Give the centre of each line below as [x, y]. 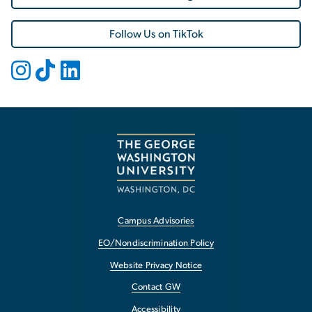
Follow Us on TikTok [156, 34]
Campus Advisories [156, 221]
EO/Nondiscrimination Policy [156, 243]
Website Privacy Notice [156, 265]
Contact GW [156, 288]
